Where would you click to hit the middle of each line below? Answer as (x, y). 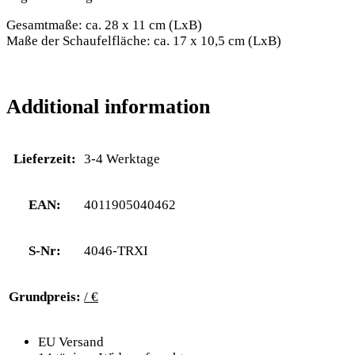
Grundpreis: (45, 297)
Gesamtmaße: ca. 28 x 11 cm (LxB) (104, 25)
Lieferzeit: (45, 159)
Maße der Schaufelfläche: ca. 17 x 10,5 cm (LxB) (144, 41)
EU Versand (71, 342)
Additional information (108, 107)
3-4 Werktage (122, 159)
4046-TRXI (116, 251)
